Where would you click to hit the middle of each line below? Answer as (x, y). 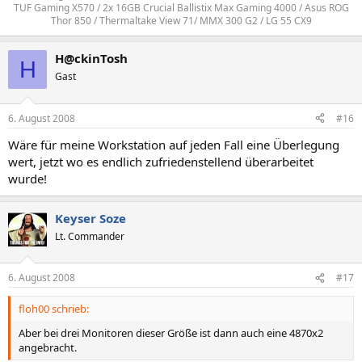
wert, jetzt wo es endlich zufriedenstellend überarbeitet (161, 161)
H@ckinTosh (91, 58)
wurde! (27, 178)
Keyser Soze (90, 218)
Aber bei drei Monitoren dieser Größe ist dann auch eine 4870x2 (171, 333)
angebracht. (48, 347)
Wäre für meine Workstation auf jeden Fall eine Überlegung (174, 144)
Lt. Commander (90, 236)
